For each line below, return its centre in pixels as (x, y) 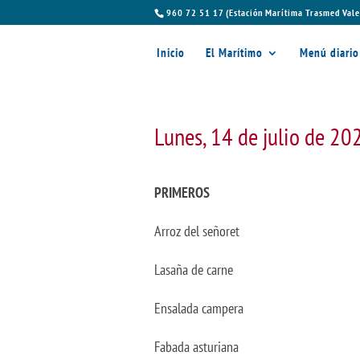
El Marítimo (234, 53)
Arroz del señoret (197, 231)
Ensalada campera (199, 308)
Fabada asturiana (196, 347)
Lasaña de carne (194, 270)
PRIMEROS (182, 192)
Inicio (171, 53)
